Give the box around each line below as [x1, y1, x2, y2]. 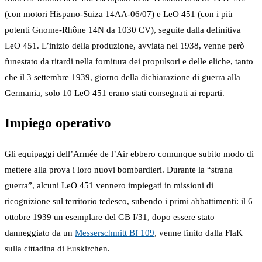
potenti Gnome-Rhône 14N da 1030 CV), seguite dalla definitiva [5, 25, 241, 35]
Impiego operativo [5, 116, 111, 131]
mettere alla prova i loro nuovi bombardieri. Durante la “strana [5, 165, 233, 175]
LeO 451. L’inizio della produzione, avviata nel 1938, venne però [5, 40, 244, 50]
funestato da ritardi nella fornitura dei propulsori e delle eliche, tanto [5, 56, 253, 66]
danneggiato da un [5, 228, 75, 238]
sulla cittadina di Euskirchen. [5, 244, 110, 254]
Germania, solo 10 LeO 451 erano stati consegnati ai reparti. [5, 88, 225, 98]
